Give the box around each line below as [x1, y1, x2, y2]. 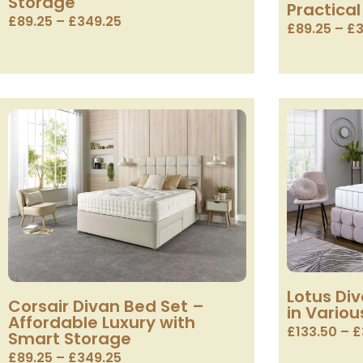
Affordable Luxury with [8, 310, 195, 334]
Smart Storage [8, 327, 131, 350]
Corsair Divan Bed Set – [8, 294, 204, 318]
